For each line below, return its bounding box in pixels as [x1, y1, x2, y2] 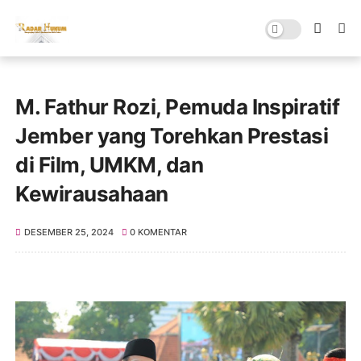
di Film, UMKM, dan [15, 152, 204, 177]
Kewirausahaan [15, 181, 168, 206]
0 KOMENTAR [130, 226, 188, 238]
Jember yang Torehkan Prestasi [15, 123, 329, 148]
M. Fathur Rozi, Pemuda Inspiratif [15, 94, 340, 119]
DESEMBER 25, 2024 [23, 226, 114, 238]
